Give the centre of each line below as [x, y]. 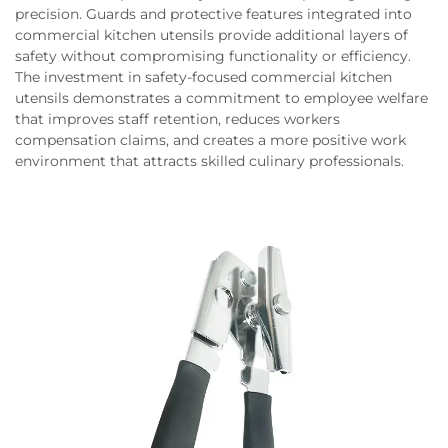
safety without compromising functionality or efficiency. [213, 56]
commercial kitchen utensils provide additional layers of [211, 35]
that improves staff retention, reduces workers [177, 119]
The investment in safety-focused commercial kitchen [203, 77]
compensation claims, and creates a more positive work [210, 140]
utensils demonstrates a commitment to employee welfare [221, 98]
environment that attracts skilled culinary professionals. [209, 161]
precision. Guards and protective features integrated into [213, 14]
